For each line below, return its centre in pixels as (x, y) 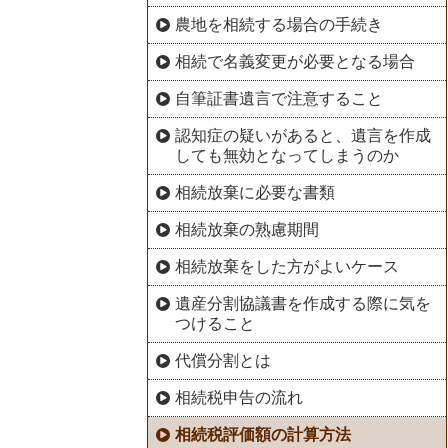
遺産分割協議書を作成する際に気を (302, 303)
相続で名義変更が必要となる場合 (294, 61)
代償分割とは (222, 360)
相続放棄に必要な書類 (254, 192)
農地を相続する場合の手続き (278, 24)
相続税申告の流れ (238, 397)
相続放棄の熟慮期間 (246, 229)
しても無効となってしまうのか (287, 155)
